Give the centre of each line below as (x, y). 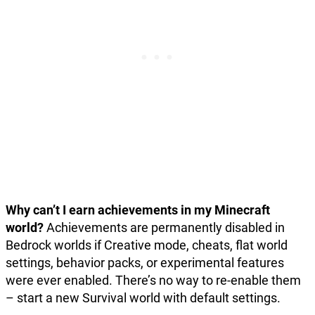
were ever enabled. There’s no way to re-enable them (153, 281)
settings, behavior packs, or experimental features (145, 263)
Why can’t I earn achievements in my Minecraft (138, 210)
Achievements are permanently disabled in (164, 228)
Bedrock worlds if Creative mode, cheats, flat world (147, 245)
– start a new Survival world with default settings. (143, 298)
